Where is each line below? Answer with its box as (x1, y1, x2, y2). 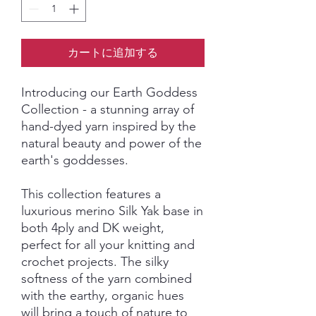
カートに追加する (68, 46, 158, 59)
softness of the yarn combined (21, 271, 192, 286)
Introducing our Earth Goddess (21, 85, 197, 100)
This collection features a (21, 186, 161, 202)
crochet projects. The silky (21, 254, 169, 269)
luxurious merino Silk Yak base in (21, 203, 203, 219)
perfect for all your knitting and (21, 237, 195, 253)
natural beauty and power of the (21, 135, 202, 151)
